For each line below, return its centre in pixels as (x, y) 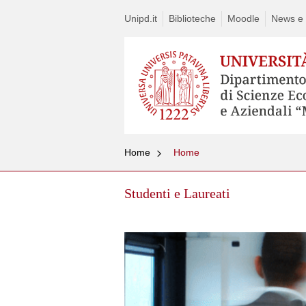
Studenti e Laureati (177, 194)
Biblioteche (192, 18)
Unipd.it (141, 18)
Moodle (244, 18)
